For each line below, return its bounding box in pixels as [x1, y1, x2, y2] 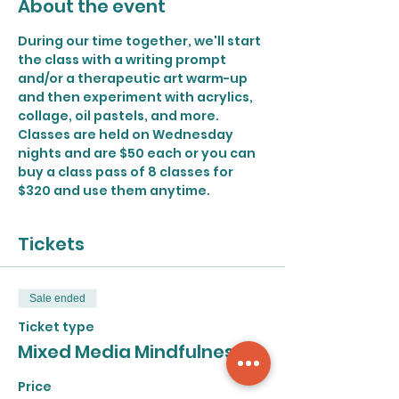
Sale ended [29, 292, 85, 305]
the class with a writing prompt [18, 51, 229, 69]
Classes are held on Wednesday [18, 126, 236, 143]
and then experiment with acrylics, [18, 88, 256, 106]
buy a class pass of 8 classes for [18, 163, 236, 181]
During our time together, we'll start [18, 32, 264, 50]
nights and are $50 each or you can [18, 144, 258, 162]
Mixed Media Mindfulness [18, 339, 244, 364]
